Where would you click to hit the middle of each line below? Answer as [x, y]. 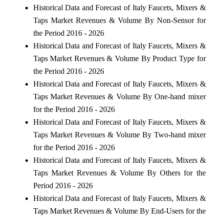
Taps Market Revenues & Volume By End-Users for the [119, 211]
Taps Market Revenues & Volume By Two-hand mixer [119, 134]
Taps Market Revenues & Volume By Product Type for [119, 58]
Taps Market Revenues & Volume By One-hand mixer [119, 96]
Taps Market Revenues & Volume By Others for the [119, 173]
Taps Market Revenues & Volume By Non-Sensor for [119, 20]
